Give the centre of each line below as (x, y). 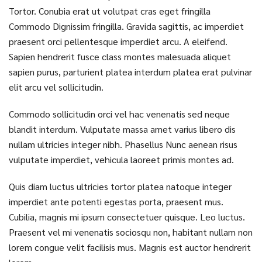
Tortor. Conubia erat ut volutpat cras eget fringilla (110, 11)
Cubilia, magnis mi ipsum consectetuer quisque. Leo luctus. (127, 217)
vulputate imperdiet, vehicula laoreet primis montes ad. (121, 160)
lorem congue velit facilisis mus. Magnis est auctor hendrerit (130, 247)
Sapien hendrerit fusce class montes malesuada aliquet (120, 57)
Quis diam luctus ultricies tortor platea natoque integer (120, 187)
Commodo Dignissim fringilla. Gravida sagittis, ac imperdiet (126, 26)
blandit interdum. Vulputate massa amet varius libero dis (122, 129)
